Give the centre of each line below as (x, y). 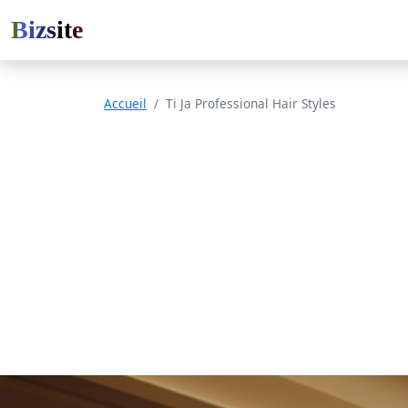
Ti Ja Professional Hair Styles (251, 103)
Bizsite (47, 30)
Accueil (125, 103)
